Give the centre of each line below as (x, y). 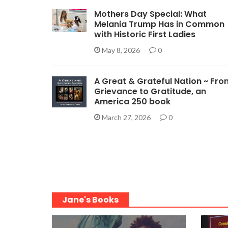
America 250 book (132, 102)
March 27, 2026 (126, 118)
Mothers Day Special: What (150, 14)
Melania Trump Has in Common (159, 24)
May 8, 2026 (121, 50)
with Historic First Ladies (145, 35)
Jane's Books (90, 199)
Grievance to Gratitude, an (150, 92)
